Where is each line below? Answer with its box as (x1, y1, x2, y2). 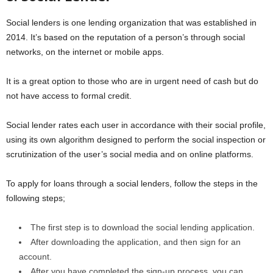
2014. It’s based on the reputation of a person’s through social (6, 32, 245, 42)
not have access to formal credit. (6, 90, 132, 101)
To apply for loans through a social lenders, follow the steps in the (6, 178, 258, 188)
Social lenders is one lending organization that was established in (6, 17, 257, 27)
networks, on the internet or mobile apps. (6, 46, 164, 57)
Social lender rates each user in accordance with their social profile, (6, 119, 266, 130)
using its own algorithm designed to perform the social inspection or (6, 134, 266, 144)
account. (19, 251, 52, 261)
